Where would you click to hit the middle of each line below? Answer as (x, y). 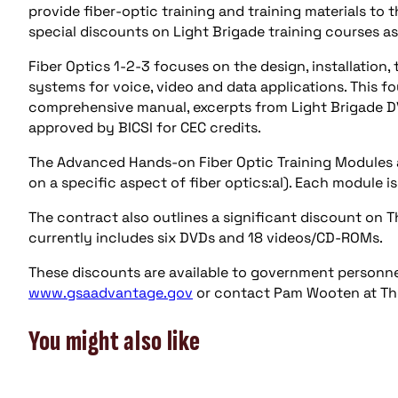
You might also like (115, 342)
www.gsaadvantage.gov (111, 292)
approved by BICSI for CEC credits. (145, 127)
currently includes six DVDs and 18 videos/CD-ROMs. (206, 237)
